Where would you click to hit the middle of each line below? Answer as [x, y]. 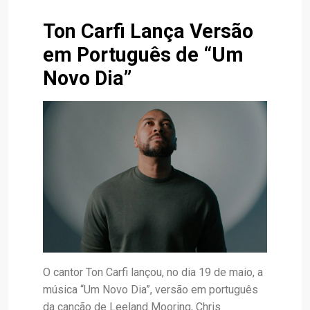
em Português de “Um [143, 55]
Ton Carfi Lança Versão [148, 31]
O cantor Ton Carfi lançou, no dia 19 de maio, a [153, 272]
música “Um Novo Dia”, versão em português [151, 289]
